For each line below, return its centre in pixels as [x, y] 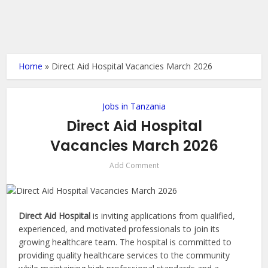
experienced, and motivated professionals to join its [119, 229]
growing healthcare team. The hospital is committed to [125, 242]
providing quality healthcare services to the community [124, 255]
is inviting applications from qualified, [163, 216]
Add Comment [134, 165]
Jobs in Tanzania [134, 106]
